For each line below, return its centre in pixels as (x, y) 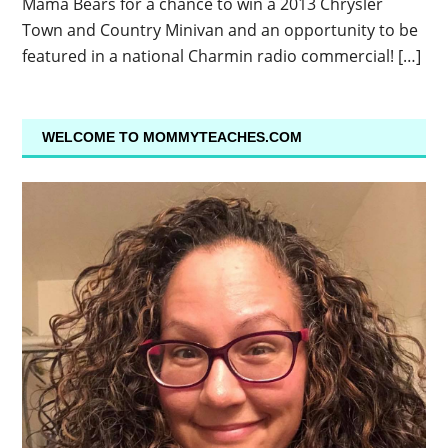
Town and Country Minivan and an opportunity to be (220, 30)
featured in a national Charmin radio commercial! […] (222, 56)
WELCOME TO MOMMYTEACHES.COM (172, 137)
